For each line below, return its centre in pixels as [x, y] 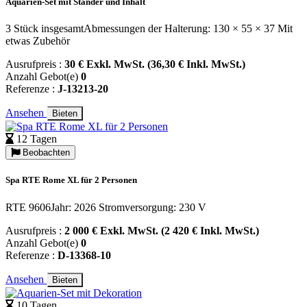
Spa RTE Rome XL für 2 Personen [71, 180]
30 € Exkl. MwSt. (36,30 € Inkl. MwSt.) [155, 64]
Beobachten [45, 153]
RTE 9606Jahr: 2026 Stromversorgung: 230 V [106, 207]
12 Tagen [37, 139]
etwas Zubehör [38, 41]
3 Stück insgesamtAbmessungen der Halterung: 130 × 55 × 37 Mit [149, 29]
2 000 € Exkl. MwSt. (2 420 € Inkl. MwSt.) [162, 230]
